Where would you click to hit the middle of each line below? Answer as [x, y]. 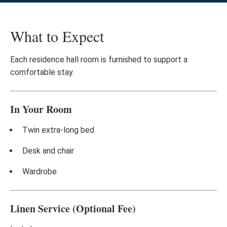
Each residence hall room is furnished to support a [99, 60]
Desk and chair [48, 151]
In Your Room [41, 109]
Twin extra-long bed [58, 130]
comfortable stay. [42, 72]
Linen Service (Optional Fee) [73, 209]
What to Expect [57, 36]
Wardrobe [40, 172]
